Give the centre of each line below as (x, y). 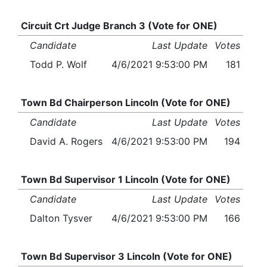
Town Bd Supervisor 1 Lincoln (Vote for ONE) (125, 180)
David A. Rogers (66, 142)
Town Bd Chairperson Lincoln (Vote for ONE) (125, 103)
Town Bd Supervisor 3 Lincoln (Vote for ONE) (126, 257)
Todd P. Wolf (58, 65)
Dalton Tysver (61, 218)
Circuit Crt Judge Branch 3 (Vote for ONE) (119, 26)
